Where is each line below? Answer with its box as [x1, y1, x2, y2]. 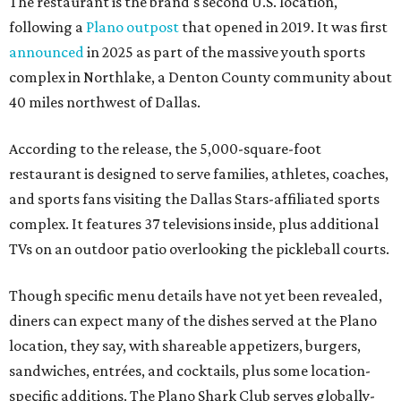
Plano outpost [86, 18, 179, 37]
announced [9, 43, 84, 62]
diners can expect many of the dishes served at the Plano [9, 311, 377, 330]
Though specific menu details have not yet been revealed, [9, 286, 382, 305]
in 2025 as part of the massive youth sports [84, 43, 365, 62]
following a [9, 18, 86, 37]
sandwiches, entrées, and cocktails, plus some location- [9, 362, 371, 380]
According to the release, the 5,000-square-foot [9, 140, 321, 158]
